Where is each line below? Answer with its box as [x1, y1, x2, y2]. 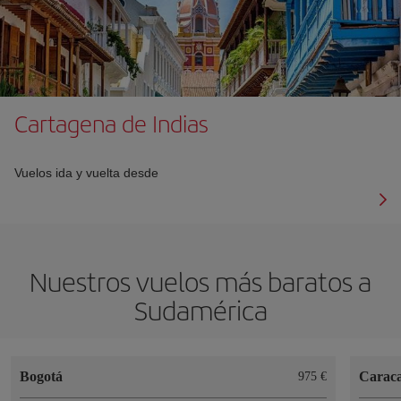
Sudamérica [133, 290, 268, 328]
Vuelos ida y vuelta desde [14, 165, 158, 180]
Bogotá [20, 368, 63, 384]
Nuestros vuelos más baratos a [30, 261, 371, 300]
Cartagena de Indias [14, 106, 209, 140]
